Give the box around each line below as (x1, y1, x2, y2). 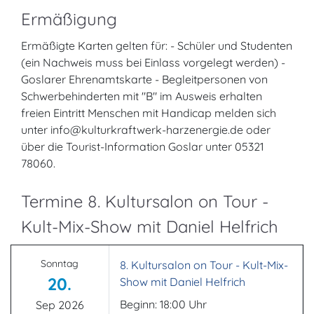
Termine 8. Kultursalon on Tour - (21, 191, 268, 212)
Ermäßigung (21, 8, 117, 29)
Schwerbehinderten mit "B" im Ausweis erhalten (21, 89, 262, 103)
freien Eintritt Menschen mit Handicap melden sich (21, 106, 276, 120)
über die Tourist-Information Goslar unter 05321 (21, 139, 264, 153)
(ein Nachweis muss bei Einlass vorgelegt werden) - (21, 55, 285, 69)
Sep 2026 (35, 298, 84, 312)
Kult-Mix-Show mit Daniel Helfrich (21, 216, 278, 237)
